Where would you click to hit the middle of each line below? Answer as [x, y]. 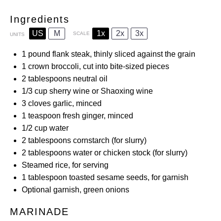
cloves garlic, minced [64, 103]
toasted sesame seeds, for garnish [128, 177]
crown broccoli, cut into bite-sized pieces [98, 66]
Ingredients [40, 19]
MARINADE [39, 212]
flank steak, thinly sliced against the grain [123, 54]
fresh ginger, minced [97, 116]
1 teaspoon [41, 116]
